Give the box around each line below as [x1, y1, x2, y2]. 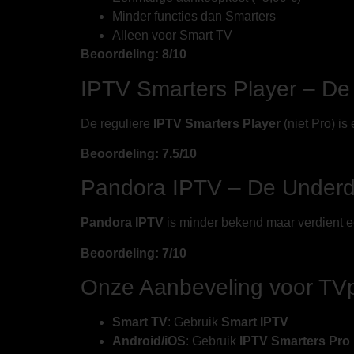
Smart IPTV [221, 315, 288, 330]
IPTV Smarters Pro [239, 334, 350, 348]
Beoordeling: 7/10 [81, 246, 186, 260]
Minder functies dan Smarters [112, 9, 276, 24]
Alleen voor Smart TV [112, 28, 232, 43]
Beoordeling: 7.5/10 [81, 146, 197, 160]
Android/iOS [112, 334, 186, 348]
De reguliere [81, 116, 153, 130]
